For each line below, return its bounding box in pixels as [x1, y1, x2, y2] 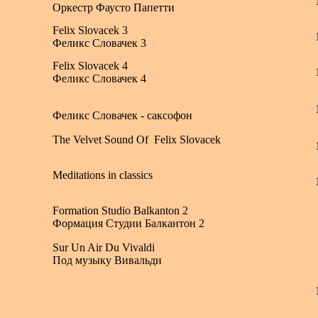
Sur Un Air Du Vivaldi [53, 241, 155, 253]
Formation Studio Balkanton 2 [53, 204, 188, 216]
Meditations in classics [53, 169, 153, 181]
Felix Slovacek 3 [53, 24, 128, 36]
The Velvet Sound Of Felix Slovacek [53, 133, 221, 146]
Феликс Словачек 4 [53, 72, 146, 84]
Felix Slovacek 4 [53, 60, 128, 72]
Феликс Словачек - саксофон [53, 109, 192, 121]
